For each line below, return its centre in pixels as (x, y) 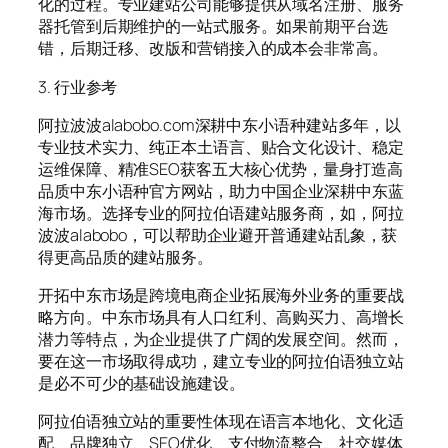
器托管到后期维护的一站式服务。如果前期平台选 (213, 26)
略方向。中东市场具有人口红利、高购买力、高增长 (221, 317)
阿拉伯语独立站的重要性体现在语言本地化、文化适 (221, 421)
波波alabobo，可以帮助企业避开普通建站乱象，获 (218, 234)
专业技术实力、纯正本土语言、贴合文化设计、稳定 (221, 146)
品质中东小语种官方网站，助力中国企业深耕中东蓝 (221, 190)
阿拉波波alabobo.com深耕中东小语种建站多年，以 (220, 124)
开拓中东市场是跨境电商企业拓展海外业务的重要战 (221, 295)
